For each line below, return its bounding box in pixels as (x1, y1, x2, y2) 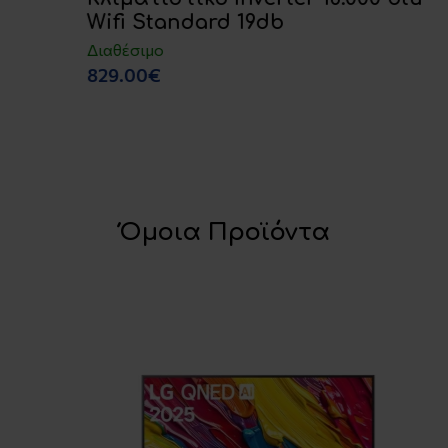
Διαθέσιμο (37, 39, 115, 59)
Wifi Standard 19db (37, 10, 235, 34)
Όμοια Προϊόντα (118, 218, 330, 246)
